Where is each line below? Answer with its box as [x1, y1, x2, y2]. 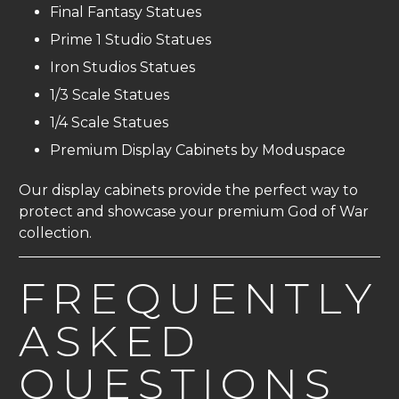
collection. [19, 224, 92, 241]
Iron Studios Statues [50, 58, 195, 76]
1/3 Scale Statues [50, 85, 169, 103]
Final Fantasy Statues [50, 3, 201, 20]
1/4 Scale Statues [50, 113, 168, 131]
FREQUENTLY [19, 272, 379, 324]
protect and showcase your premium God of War [19, 202, 369, 220]
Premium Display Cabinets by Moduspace [50, 141, 346, 159]
